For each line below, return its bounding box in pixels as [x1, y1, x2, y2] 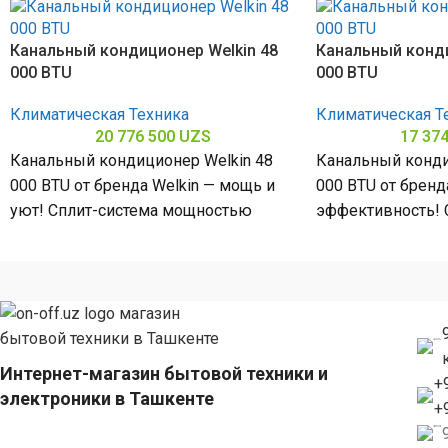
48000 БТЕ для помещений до [10, 226, 234, 245]
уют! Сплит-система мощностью [10, 201, 252, 220]
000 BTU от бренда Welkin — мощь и [10, 176, 275, 195]
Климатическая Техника [10, 105, 189, 124]
